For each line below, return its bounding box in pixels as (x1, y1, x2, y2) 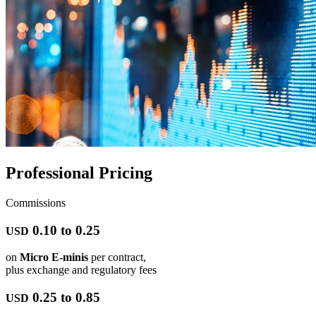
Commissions (6, 196, 66, 209)
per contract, (88, 251, 146, 264)
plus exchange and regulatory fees (6, 264, 157, 276)
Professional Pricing (6, 163, 152, 182)
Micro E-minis (20, 251, 88, 264)
